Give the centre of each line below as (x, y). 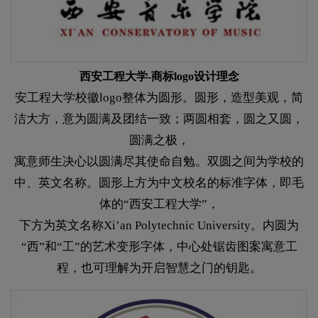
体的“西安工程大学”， (159, 204)
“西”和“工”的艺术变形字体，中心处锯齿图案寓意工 (159, 246)
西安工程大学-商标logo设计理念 (159, 76)
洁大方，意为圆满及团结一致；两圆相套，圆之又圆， (159, 119)
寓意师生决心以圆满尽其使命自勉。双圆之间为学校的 (159, 161)
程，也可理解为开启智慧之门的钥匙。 (159, 268)
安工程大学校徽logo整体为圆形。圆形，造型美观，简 (159, 97)
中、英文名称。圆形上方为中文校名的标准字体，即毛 (159, 182)
